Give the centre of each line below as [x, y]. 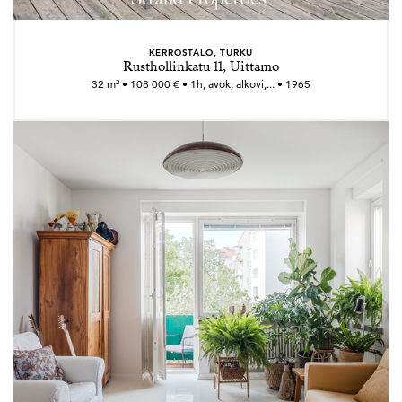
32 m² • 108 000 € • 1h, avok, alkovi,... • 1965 [201, 84]
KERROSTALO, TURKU [201, 52]
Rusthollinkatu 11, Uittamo [201, 66]
